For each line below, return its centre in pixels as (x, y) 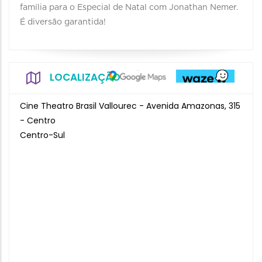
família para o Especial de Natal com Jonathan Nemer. (129, 8)
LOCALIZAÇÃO (85, 77)
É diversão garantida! (63, 22)
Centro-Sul (42, 135)
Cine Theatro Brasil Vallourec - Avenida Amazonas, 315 (130, 106)
